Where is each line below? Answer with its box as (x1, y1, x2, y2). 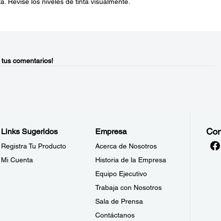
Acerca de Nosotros (95, 142, 157, 150)
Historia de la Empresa (95, 156, 167, 164)
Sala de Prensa (95, 197, 144, 205)
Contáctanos (95, 211, 135, 219)
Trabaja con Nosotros (95, 184, 162, 191)
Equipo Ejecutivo (95, 170, 147, 178)
